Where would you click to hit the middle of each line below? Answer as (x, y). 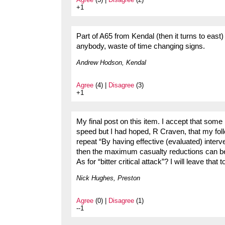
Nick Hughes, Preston (108, 178)
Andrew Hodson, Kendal (111, 62)
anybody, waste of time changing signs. (141, 46)
